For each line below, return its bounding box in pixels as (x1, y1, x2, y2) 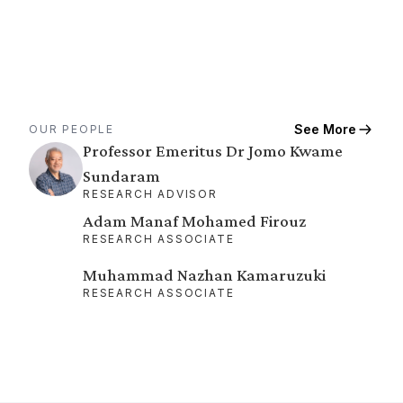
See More (294, 121, 356, 137)
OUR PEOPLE (29, 122, 114, 136)
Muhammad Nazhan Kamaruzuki (83, 265, 326, 284)
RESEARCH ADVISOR (83, 187, 218, 201)
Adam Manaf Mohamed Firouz (83, 211, 306, 230)
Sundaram (83, 166, 160, 185)
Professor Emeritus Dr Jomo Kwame (83, 141, 343, 160)
